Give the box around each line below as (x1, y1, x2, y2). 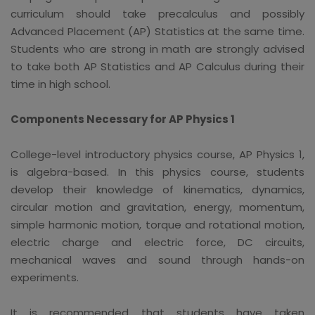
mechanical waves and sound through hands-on (11, 252, 304, 267)
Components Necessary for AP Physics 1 (11, 111, 235, 127)
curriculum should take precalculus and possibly (11, 6, 304, 21)
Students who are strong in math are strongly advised (11, 41, 304, 56)
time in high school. (11, 76, 110, 91)
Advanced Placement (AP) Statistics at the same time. (11, 23, 304, 39)
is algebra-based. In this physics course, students (11, 164, 304, 179)
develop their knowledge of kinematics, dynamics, (11, 181, 304, 197)
